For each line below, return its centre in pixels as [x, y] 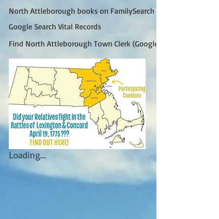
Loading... [27, 155]
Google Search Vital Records [55, 26]
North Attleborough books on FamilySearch [82, 11]
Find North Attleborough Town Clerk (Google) [85, 43]
